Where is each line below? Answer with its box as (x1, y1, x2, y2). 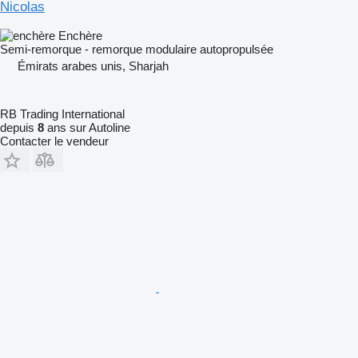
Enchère (58, 28, 102, 42)
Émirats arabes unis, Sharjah (18, 58, 169, 73)
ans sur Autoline (44, 120, 130, 134)
